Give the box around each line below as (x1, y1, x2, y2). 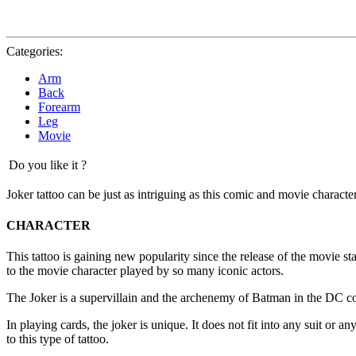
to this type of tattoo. (6, 332, 109, 346)
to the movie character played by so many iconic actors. (6, 264, 284, 278)
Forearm (38, 99, 80, 114)
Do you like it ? (9, 157, 87, 172)
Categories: (6, 44, 63, 58)
